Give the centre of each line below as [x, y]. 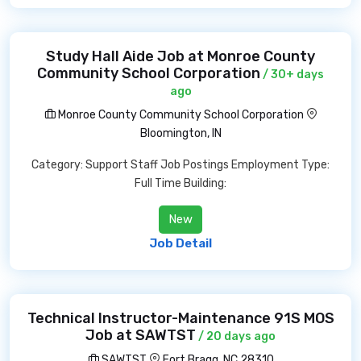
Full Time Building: [180, 183]
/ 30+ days [292, 75]
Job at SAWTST [141, 335]
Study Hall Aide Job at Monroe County [180, 56]
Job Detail [180, 243]
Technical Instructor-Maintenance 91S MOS [180, 318]
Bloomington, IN [180, 133]
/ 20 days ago [236, 336]
